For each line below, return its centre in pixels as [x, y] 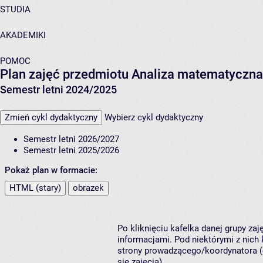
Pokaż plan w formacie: [51, 171]
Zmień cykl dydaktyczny [51, 118]
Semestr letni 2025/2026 [71, 151]
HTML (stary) [35, 188]
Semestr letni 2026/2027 [71, 139]
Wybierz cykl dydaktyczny [154, 118]
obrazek [88, 188]
